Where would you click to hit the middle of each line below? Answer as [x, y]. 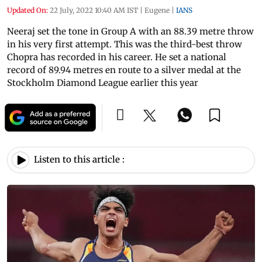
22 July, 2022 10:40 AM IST [94, 10]
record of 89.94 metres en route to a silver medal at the [124, 70]
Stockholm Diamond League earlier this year [103, 82]
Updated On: [27, 10]
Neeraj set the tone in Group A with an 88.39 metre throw [130, 31]
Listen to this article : [79, 160]
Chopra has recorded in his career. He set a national [117, 57]
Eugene [157, 10]
